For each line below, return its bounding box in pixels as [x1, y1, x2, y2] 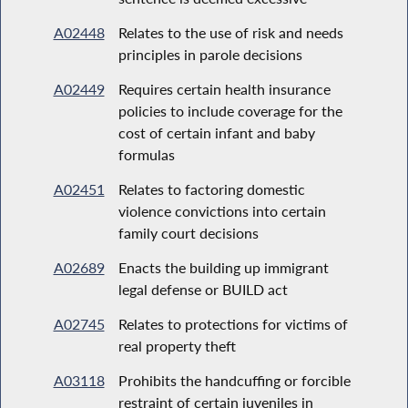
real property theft [117, 336, 236, 354]
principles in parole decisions [117, 45, 302, 63]
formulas [117, 145, 175, 163]
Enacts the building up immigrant [117, 258, 329, 276]
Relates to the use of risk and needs [117, 23, 343, 41]
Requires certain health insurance [117, 79, 331, 97]
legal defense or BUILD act [117, 280, 288, 298]
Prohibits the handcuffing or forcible [117, 371, 351, 389]
